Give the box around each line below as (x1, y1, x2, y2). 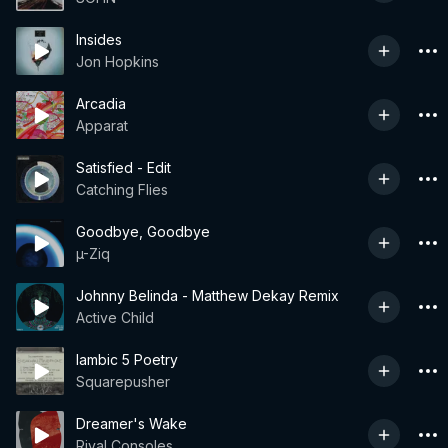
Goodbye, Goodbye (76, 223, 210, 240)
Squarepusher (76, 373, 170, 390)
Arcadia (76, 95, 126, 112)
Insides (76, 31, 122, 48)
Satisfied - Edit (76, 159, 171, 176)
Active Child (76, 309, 154, 326)
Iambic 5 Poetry (76, 351, 178, 368)
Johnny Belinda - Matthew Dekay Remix (76, 287, 339, 304)
